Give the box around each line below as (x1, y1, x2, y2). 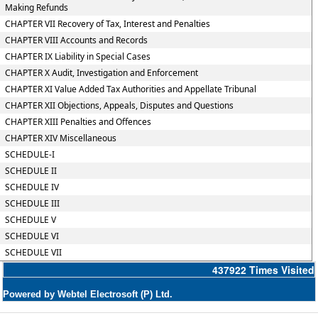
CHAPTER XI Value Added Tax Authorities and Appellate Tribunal (4, 83, 256, 95)
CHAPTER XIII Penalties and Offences (4, 116, 151, 128)
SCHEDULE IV (4, 181, 59, 193)
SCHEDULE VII (4, 246, 62, 258)
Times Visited (249, 263, 314, 277)
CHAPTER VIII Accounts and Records (4, 34, 148, 46)
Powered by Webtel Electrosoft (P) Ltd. (3, 289, 172, 300)
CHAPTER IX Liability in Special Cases (4, 50, 150, 62)
